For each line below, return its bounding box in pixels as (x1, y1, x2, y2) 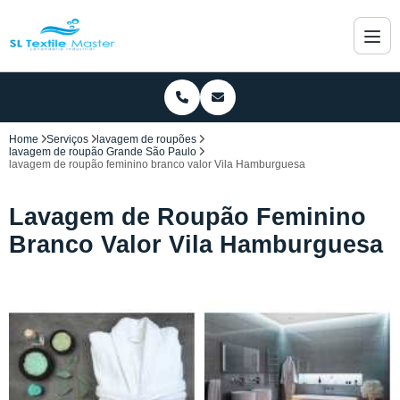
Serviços (46, 133, 88, 146)
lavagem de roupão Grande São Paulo (9, 146, 196, 158)
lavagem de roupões (96, 133, 196, 146)
